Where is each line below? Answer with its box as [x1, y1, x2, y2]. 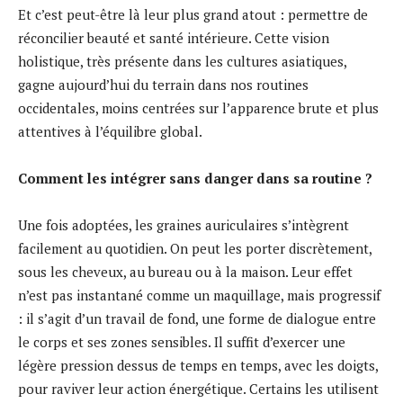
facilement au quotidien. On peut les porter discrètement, [18, 238, 372, 257]
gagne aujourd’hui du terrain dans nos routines [18, 75, 309, 94]
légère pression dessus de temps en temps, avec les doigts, [18, 355, 378, 374]
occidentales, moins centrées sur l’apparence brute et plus [18, 98, 379, 117]
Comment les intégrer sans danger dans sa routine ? [18, 168, 372, 187]
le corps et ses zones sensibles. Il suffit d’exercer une [18, 332, 345, 351]
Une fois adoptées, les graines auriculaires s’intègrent [18, 215, 349, 234]
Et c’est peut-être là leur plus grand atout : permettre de [18, 4, 368, 23]
